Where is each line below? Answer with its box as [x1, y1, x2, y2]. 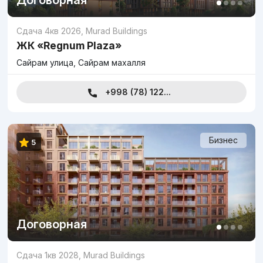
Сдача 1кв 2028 [16, 250, 79, 260]
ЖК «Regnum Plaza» [16, 39, 122, 52]
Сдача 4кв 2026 [16, 26, 81, 36]
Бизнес [209, 135, 238, 145]
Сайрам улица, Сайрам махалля [16, 58, 146, 68]
